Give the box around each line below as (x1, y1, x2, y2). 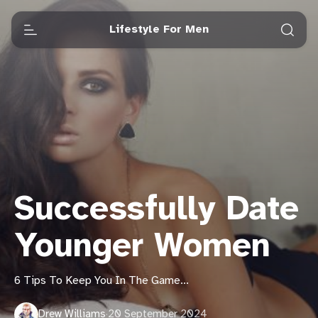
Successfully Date (14, 192, 299, 228)
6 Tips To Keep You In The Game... (14, 275, 189, 287)
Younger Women (14, 229, 270, 265)
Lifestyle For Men (109, 23, 209, 35)
